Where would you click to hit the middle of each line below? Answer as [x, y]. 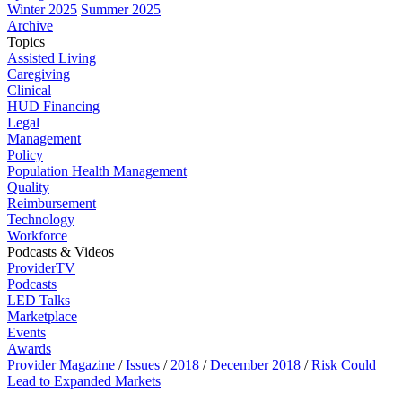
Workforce [37, 236]
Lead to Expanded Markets [84, 381]
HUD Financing [53, 106]
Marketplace [42, 316]
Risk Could [344, 365]
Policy [25, 155]
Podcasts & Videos [61, 252]
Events [26, 332]
